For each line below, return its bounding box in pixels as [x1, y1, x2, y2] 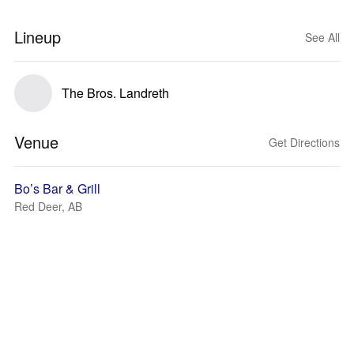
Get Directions [269, 134, 340, 150]
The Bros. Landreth [62, 84, 169, 102]
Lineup [14, 25, 61, 48]
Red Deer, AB [14, 198, 82, 214]
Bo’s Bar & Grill [14, 179, 100, 198]
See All [305, 29, 340, 45]
